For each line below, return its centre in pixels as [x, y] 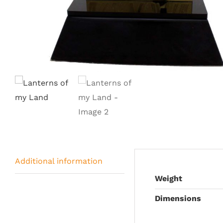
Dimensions [178, 198]
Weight [168, 178]
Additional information [59, 161]
